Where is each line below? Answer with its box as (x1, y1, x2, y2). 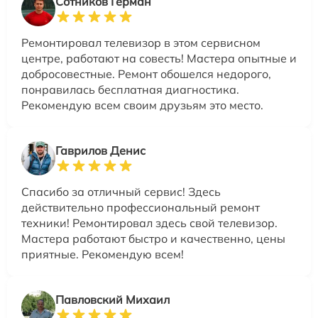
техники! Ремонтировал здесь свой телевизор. (21, 216, 278, 231)
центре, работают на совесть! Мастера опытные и (21, 51, 297, 66)
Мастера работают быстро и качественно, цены (21, 231, 285, 246)
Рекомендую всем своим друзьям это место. (21, 98, 263, 113)
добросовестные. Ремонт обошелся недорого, (21, 67, 271, 82)
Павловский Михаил (55, 292, 170, 307)
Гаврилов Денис (55, 143, 146, 158)
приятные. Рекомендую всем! (21, 247, 184, 262)
